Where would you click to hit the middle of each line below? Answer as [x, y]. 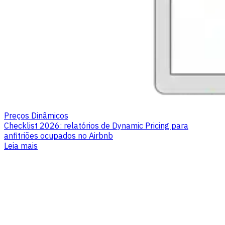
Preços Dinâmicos [36, 116]
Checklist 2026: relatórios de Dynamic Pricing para [96, 126]
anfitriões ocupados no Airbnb [59, 136]
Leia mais [21, 146]
